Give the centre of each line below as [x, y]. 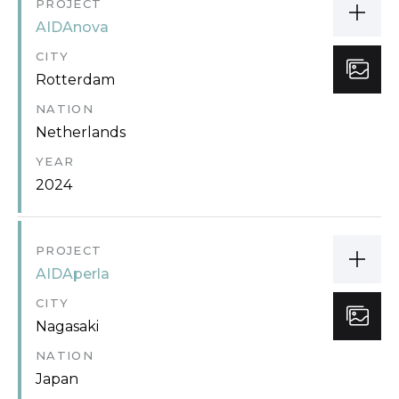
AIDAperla [73, 273]
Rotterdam [75, 79]
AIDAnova [72, 27]
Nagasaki [67, 326]
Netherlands [81, 132]
